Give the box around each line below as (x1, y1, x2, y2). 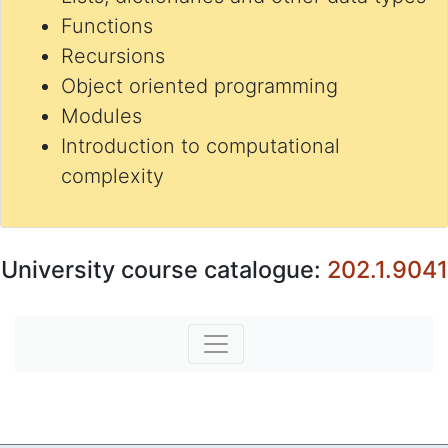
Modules (61, 104, 142, 128)
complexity (61, 164, 164, 188)
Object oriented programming (61, 74, 338, 98)
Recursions (61, 44, 165, 68)
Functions (61, 14, 153, 38)
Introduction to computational (61, 134, 340, 158)
